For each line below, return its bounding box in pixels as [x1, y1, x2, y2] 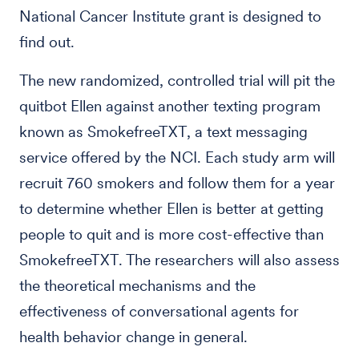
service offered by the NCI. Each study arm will [19, 148, 335, 167]
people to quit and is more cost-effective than [19, 225, 324, 244]
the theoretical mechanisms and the [19, 276, 256, 295]
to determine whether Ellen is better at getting [19, 200, 324, 218]
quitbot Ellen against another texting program [19, 97, 321, 115]
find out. [19, 33, 75, 51]
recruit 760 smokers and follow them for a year [19, 174, 335, 192]
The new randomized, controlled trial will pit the [19, 71, 335, 90]
